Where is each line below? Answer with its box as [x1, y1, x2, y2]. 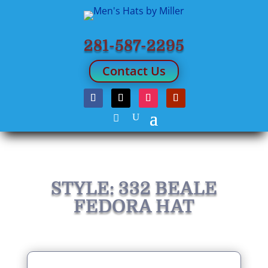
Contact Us [102, 63, 166, 79]
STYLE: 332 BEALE [50, 178, 217, 199]
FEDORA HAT [73, 196, 194, 217]
